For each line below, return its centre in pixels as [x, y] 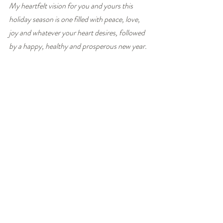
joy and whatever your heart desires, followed [78, 32]
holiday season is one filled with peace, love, [75, 19]
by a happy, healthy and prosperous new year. [78, 46]
